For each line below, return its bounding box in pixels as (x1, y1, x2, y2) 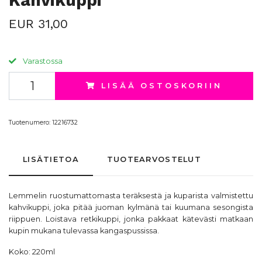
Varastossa (21, 57, 63, 65)
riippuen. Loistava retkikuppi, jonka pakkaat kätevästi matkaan (9, 215, 253, 223)
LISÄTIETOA (23, 155, 79, 164)
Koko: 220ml (9, 247, 55, 256)
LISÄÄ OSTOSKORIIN (101, 81, 222, 90)
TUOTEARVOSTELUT (106, 155, 202, 164)
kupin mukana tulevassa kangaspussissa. (9, 226, 161, 235)
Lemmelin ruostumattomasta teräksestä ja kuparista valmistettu (9, 191, 253, 200)
